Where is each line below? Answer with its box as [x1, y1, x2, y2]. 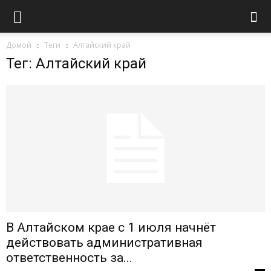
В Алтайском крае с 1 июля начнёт [6, 220, 216, 235]
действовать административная [6, 235, 203, 250]
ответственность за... [6, 250, 132, 266]
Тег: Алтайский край [6, 55, 146, 72]
